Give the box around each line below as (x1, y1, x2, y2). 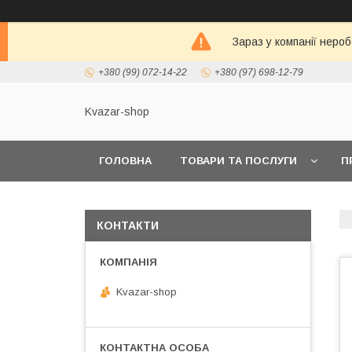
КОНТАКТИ (97, 219, 159, 232)
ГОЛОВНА (99, 155, 152, 167)
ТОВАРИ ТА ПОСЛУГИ (180, 155, 297, 167)
